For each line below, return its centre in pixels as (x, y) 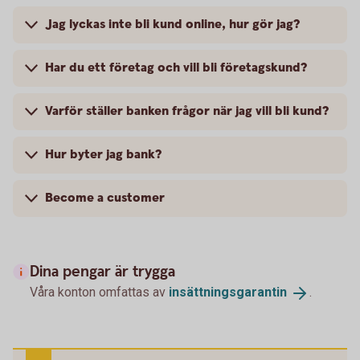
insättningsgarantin (228, 292)
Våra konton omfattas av (99, 292)
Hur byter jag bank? (103, 155)
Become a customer (105, 198)
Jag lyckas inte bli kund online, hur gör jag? (172, 25)
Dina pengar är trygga (102, 272)
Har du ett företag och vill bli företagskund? (176, 68)
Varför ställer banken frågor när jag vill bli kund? (187, 112)
